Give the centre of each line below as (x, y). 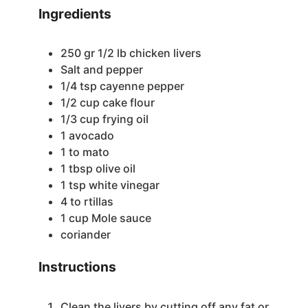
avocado (91, 136)
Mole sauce (121, 218)
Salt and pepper (101, 70)
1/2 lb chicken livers (149, 53)
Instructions (77, 267)
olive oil (115, 169)
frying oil (125, 119)
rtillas (98, 202)
